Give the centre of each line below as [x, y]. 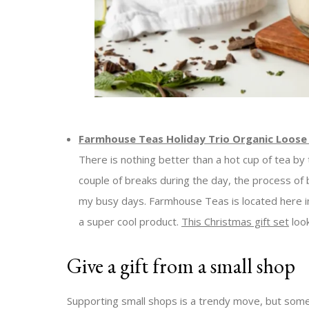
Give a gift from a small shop [181, 266]
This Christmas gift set [235, 222]
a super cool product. [130, 222]
